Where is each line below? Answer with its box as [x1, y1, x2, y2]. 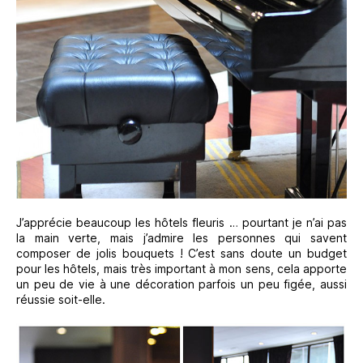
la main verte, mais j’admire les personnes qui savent [16, 230, 347, 245]
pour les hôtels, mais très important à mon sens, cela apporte [16, 261, 347, 275]
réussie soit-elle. [16, 292, 105, 306]
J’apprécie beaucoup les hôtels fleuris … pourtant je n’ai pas [16, 215, 347, 229]
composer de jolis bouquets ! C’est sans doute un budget [16, 246, 347, 260]
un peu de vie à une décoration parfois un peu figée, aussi [16, 276, 347, 291]
